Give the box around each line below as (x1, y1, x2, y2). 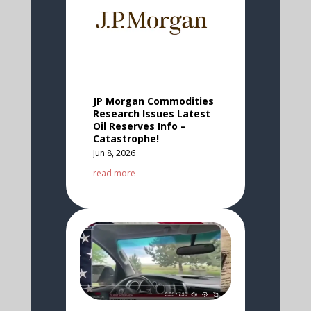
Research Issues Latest (92, 106, 210, 120)
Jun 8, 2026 (92, 146, 135, 159)
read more (92, 167, 135, 179)
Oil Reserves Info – (92, 119, 186, 133)
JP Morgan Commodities (92, 94, 214, 108)
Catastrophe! (92, 131, 159, 145)
